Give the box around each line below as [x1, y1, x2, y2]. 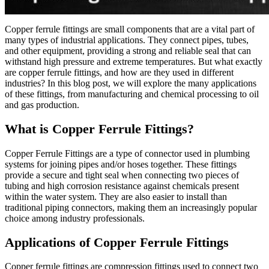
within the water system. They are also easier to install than [5, 191, 227, 202]
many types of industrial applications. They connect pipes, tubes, [5, 35, 249, 45]
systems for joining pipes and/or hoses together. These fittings [5, 159, 237, 169]
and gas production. [5, 100, 79, 110]
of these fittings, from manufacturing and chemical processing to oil [5, 89, 259, 99]
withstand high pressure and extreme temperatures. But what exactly [5, 56, 262, 67]
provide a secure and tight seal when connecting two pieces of [5, 169, 239, 180]
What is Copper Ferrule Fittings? [5, 121, 194, 137]
